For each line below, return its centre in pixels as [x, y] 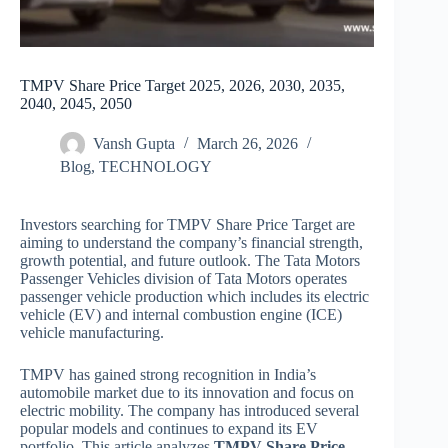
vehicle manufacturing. [92, 333]
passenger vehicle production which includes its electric [194, 297]
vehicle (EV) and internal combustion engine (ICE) [181, 315]
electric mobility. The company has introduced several [189, 411]
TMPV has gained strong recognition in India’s [168, 375]
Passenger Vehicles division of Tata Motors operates [183, 279]
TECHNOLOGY [155, 167]
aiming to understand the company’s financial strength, [191, 243]
